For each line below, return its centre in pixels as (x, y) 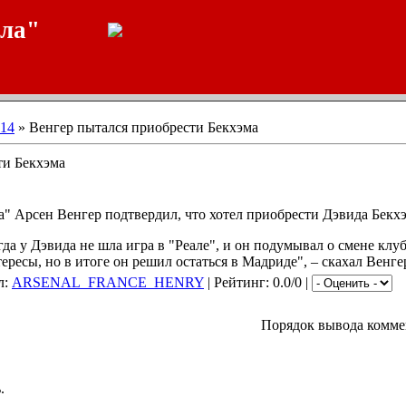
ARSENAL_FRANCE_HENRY (108, 282)
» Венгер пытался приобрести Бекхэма (136, 127)
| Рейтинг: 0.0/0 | (258, 282)
